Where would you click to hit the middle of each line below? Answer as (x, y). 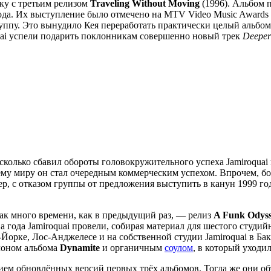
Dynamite (80, 247)
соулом (179, 247)
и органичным (132, 247)
